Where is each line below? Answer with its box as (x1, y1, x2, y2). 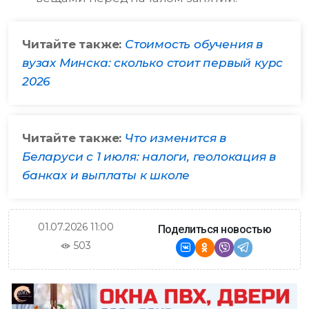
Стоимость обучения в (125, 37, 263, 52)
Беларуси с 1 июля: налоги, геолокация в (22, 150, 277, 164)
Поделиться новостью (157, 223, 272, 237)
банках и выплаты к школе (22, 168, 190, 183)
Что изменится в (125, 131, 226, 146)
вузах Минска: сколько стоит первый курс (22, 56, 283, 70)
